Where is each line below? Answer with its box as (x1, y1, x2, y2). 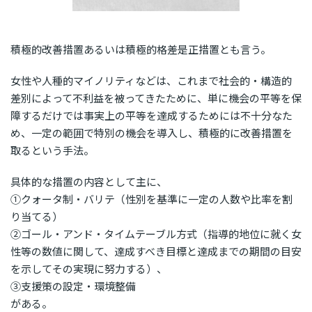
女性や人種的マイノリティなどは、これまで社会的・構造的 (10, 72, 292, 88)
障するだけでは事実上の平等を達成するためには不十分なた (10, 107, 292, 123)
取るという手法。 (10, 142, 94, 157)
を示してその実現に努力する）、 (10, 260, 167, 276)
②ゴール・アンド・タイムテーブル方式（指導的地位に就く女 (10, 226, 302, 241)
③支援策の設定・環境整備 (10, 278, 136, 293)
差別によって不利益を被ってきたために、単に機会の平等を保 (10, 90, 302, 105)
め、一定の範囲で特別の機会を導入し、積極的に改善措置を (10, 125, 292, 140)
